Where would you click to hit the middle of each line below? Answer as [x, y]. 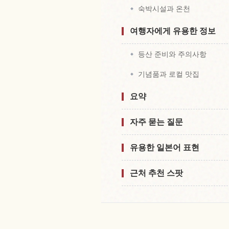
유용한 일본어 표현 [165, 147]
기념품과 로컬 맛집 [169, 74]
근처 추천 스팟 [156, 173]
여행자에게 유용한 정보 [173, 31]
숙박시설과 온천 [164, 9]
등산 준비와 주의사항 [172, 54]
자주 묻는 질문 [156, 122]
